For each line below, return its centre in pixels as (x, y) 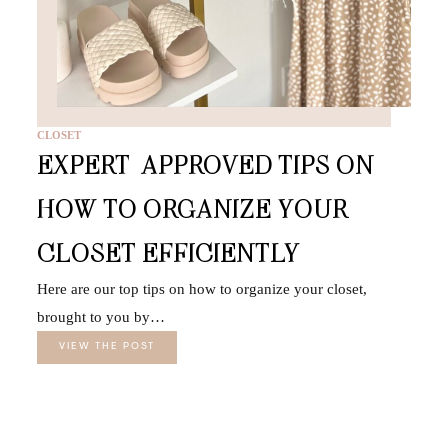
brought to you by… (100, 317)
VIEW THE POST (106, 347)
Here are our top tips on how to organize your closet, (201, 289)
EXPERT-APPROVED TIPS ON (205, 165)
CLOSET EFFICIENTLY (168, 253)
